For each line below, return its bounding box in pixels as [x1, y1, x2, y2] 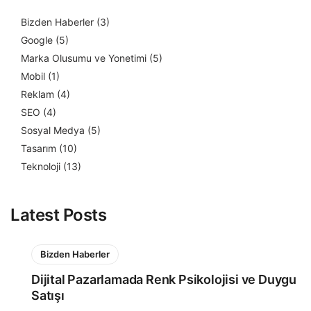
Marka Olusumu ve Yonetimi [21, 51, 146, 64]
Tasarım [21, 142, 56, 154]
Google [21, 33, 53, 46]
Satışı [31, 287, 65, 303]
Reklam [21, 87, 54, 100]
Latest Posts [10, 204, 107, 225]
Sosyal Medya [21, 124, 85, 136]
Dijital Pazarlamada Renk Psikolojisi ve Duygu [31, 271, 296, 287]
